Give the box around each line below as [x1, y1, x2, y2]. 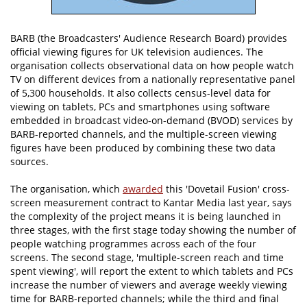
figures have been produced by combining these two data [10, 141, 275, 155]
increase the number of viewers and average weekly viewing [10, 278, 287, 292]
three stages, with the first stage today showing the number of [10, 223, 296, 237]
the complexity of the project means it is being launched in [10, 210, 281, 223]
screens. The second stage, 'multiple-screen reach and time [10, 251, 284, 265]
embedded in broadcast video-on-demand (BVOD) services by [10, 114, 293, 127]
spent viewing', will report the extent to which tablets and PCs [10, 265, 293, 278]
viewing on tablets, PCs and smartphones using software [10, 100, 270, 114]
